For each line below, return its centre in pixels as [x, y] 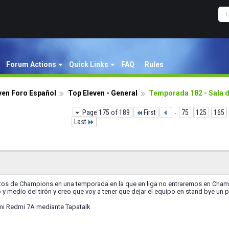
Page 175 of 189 [106, 112]
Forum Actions [31, 64]
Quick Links [89, 64]
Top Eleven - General [103, 93]
